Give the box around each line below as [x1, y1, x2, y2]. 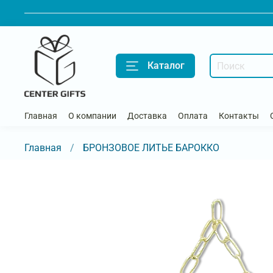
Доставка [127, 110, 167, 121]
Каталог [147, 60, 185, 72]
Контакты [219, 110, 259, 121]
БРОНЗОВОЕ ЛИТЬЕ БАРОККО [83, 141, 219, 154]
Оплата [178, 110, 208, 121]
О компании [68, 110, 116, 121]
